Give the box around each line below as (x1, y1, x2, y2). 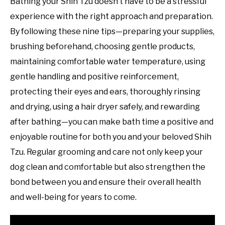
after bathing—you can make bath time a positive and (10, 117, 213, 127)
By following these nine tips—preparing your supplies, (10, 27, 214, 37)
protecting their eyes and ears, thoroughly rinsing (10, 87, 200, 97)
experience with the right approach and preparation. (10, 12, 213, 22)
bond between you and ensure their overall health (10, 177, 201, 187)
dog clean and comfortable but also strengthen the (10, 162, 205, 172)
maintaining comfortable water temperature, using (10, 57, 205, 67)
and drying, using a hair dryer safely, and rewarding (10, 102, 200, 112)
